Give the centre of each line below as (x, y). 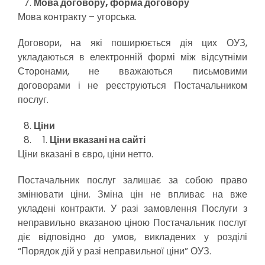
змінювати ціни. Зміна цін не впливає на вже (132, 194)
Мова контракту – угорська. (77, 17)
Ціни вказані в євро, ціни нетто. (85, 154)
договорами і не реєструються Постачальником (132, 85)
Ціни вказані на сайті (98, 140)
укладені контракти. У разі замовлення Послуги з (132, 209)
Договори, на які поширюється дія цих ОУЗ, (132, 43)
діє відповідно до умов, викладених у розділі (132, 237)
